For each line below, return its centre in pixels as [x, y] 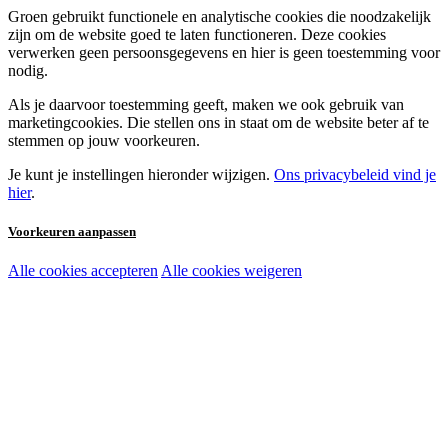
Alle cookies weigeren [231, 271]
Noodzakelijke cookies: [109, 273]
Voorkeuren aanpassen [72, 232]
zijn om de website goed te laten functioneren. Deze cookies [197, 35]
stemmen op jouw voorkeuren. [104, 141]
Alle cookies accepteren [83, 271]
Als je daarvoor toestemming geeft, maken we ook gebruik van [206, 105]
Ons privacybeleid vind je [355, 175]
